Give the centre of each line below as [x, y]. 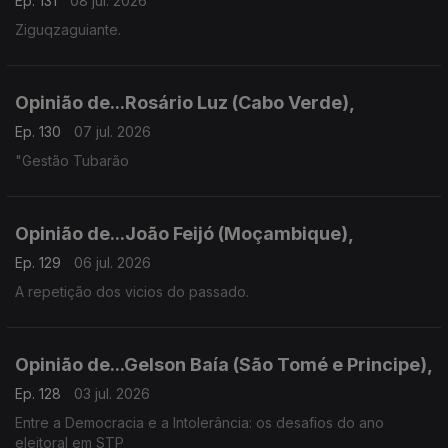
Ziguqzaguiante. [68, 29]
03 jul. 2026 [112, 393]
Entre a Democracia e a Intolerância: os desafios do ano [199, 422]
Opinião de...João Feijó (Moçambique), [184, 233]
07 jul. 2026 [112, 131]
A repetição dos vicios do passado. [132, 291]
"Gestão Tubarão [72, 160]
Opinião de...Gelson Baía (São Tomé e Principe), [224, 364]
